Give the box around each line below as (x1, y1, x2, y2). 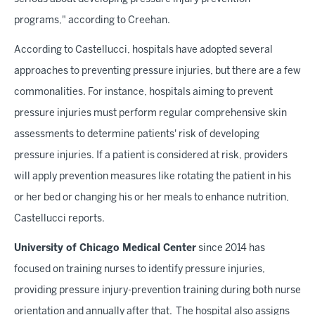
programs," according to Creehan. (14, 16, 170, 25)
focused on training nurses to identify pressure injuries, (14, 265, 265, 274)
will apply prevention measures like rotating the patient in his (14, 172, 291, 181)
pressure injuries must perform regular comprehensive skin (14, 109, 287, 118)
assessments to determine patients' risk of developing (14, 130, 259, 139)
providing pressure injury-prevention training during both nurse (14, 286, 301, 295)
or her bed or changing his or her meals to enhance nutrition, (14, 193, 289, 202)
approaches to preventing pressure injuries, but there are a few (14, 67, 301, 76)
